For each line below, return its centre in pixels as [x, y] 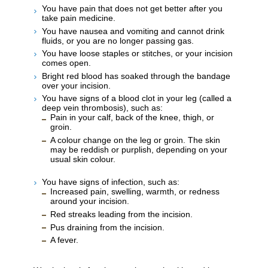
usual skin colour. [83, 159]
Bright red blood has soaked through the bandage [136, 76]
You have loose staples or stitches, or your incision [137, 54]
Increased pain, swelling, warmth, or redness [135, 192]
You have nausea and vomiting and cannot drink [133, 31]
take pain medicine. [79, 18]
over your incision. [76, 85]
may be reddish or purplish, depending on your [139, 149]
